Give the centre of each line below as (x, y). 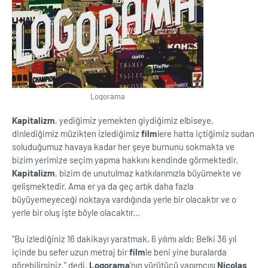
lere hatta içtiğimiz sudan (206, 133)
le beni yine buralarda (186, 252)
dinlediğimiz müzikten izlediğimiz (77, 133)
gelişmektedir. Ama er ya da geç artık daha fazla (103, 186)
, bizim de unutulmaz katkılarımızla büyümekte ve (148, 173)
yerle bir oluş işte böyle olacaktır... (76, 212)
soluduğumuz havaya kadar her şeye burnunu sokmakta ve (123, 147)
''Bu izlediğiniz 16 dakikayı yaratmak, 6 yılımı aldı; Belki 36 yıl (124, 239)
